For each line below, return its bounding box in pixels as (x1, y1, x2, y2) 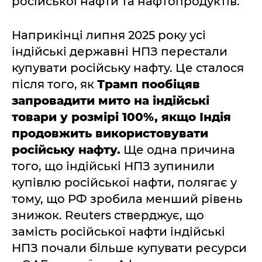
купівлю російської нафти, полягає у (12, 175, 237, 189)
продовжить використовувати (12, 126, 208, 140)
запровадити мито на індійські (12, 94, 209, 108)
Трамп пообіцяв (97, 77, 200, 91)
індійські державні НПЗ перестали (12, 44, 227, 58)
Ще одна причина (120, 143, 235, 157)
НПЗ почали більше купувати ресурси (12, 241, 247, 255)
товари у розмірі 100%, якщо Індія (12, 110, 231, 124)
